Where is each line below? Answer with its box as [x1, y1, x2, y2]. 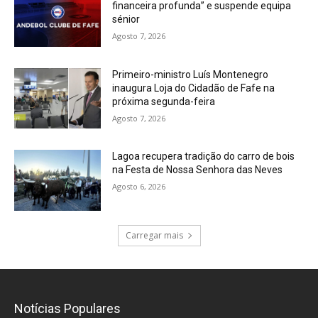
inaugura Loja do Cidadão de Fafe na [112, 82, 275, 94]
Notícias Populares [14, 301, 121, 317]
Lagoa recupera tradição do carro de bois [112, 150, 295, 163]
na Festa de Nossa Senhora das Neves [112, 164, 283, 176]
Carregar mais [125, 229, 183, 242]
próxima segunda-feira [112, 95, 216, 107]
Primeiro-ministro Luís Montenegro [112, 68, 269, 80]
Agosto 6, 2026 [112, 181, 166, 192]
